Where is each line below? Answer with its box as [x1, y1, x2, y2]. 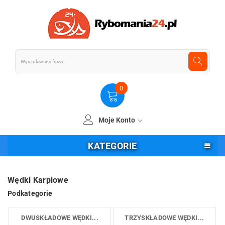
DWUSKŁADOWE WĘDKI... [21, 213, 98, 221]
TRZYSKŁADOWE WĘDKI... [125, 213, 204, 221]
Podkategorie [8, 189, 53, 197]
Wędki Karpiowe [8, 175, 68, 185]
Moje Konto [98, 116, 137, 124]
